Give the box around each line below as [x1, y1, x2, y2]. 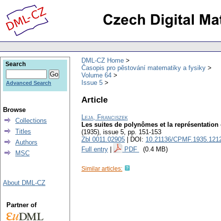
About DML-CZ [3, 179, 45, 186]
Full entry [81, 146, 108, 153]
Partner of [6, 201, 37, 209]
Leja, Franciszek [81, 113, 128, 121]
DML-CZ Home [81, 56, 124, 64]
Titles [15, 128, 31, 135]
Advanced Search [6, 80, 51, 86]
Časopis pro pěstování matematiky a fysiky [81, 64, 206, 72]
